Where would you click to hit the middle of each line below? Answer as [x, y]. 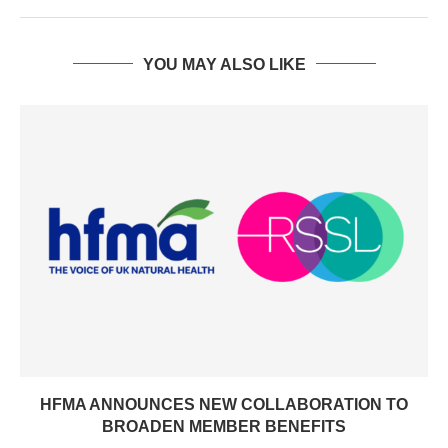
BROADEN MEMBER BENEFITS [224, 426]
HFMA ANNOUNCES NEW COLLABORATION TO [224, 404]
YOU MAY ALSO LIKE [224, 64]
